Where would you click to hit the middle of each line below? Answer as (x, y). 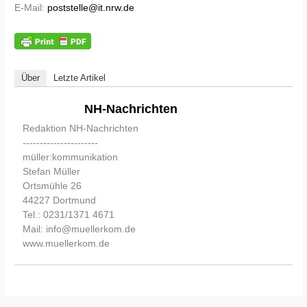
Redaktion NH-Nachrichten (81, 128)
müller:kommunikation (71, 157)
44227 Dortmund (60, 200)
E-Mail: (31, 8)
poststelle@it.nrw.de (91, 8)
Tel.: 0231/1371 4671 (69, 214)
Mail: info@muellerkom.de (79, 229)
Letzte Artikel (80, 77)
